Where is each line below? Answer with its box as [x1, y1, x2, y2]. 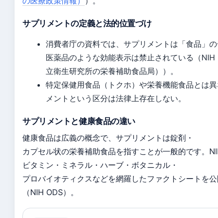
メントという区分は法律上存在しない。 [46, 93, 186, 103]
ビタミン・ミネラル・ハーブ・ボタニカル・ [22, 160, 178, 170]
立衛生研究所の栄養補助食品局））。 [46, 66, 178, 76]
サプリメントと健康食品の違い [22, 116, 136, 126]
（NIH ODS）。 [22, 187, 78, 197]
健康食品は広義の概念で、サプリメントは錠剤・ [22, 133, 194, 143]
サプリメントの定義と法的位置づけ [22, 18, 152, 28]
